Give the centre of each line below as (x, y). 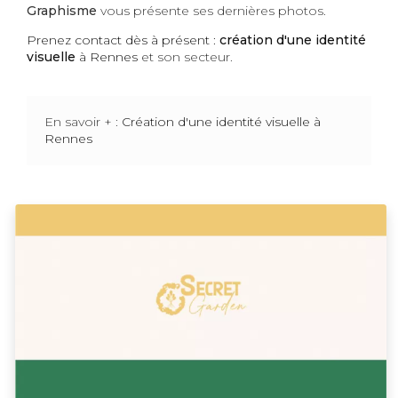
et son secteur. (185, 57)
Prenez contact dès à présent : (123, 40)
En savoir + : (83, 121)
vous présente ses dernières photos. (213, 11)
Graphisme (62, 11)
